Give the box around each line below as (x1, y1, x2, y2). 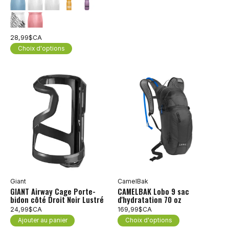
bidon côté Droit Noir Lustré (10, 194, 104, 205)
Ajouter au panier (17, 217, 67, 224)
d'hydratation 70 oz (117, 194, 181, 205)
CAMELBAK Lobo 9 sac (117, 186, 189, 197)
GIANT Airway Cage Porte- (10, 186, 96, 197)
